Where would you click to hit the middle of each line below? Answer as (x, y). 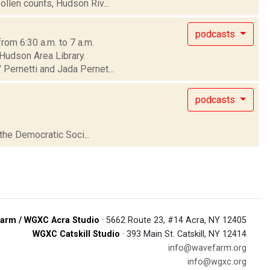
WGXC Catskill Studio (76, 234)
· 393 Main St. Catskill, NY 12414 (183, 234)
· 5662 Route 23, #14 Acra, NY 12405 (173, 220)
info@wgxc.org (217, 262)
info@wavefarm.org (207, 248)
